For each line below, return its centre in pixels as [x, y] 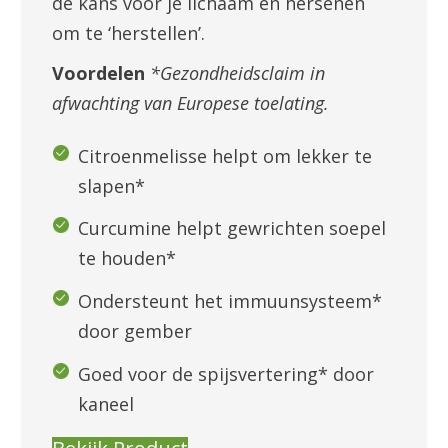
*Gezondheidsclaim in [238, 73]
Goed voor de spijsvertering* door [226, 373]
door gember [135, 331]
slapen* [112, 185]
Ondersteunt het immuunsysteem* [230, 301]
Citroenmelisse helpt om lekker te [225, 155]
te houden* [127, 258]
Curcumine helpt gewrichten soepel [232, 228]
